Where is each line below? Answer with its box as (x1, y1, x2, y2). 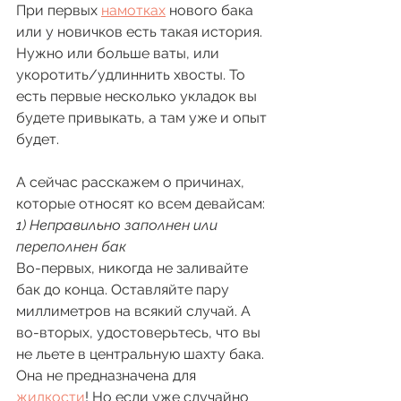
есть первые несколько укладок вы (16, 87, 260, 105)
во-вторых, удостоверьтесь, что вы (16, 323, 264, 341)
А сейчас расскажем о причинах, (16, 173, 248, 191)
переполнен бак (16, 237, 130, 255)
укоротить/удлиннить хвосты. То (16, 65, 249, 83)
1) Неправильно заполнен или (16, 216, 221, 234)
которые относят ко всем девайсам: (16, 194, 269, 212)
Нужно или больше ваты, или (16, 44, 223, 62)
